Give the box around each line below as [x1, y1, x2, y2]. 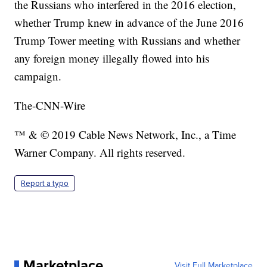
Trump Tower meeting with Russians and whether [14, 33, 241, 48]
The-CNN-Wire [14, 98, 86, 113]
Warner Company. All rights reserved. [14, 145, 186, 160]
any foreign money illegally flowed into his [14, 51, 210, 66]
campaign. [14, 69, 62, 84]
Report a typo [21, 179, 69, 188]
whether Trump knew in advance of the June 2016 [14, 15, 244, 30]
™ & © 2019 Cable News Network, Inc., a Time [14, 127, 237, 142]
